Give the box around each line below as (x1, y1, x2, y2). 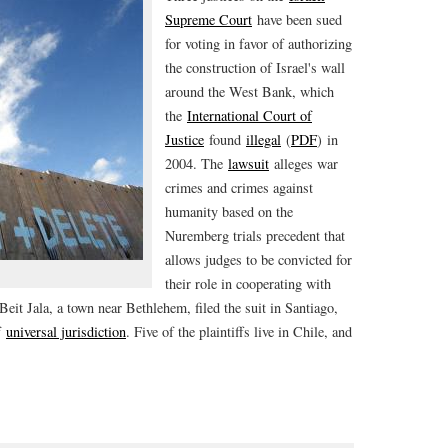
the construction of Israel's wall (165, 58, 345, 77)
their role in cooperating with (165, 274, 331, 293)
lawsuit (228, 154, 269, 173)
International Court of (187, 106, 312, 125)
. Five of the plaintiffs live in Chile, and (126, 322, 352, 341)
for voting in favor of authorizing (165, 34, 352, 53)
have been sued (252, 10, 342, 29)
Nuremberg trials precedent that (165, 226, 345, 245)
